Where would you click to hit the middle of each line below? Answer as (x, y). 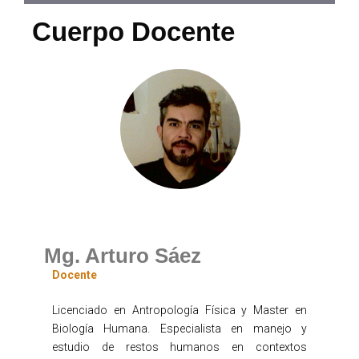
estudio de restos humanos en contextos (179, 347)
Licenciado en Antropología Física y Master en (179, 310)
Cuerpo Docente (133, 31)
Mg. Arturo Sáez (123, 256)
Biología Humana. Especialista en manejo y (179, 329)
